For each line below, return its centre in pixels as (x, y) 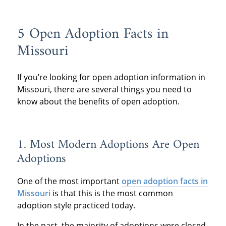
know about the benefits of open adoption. (98, 101)
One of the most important (69, 181)
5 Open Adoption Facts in (93, 35)
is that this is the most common (111, 193)
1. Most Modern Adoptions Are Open (108, 145)
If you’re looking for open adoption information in (111, 77)
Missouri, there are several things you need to (104, 89)
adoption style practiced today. (76, 205)
